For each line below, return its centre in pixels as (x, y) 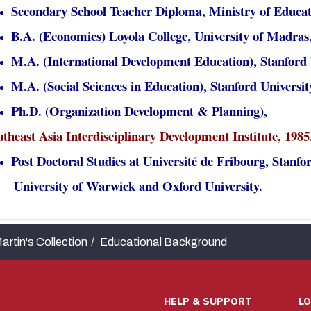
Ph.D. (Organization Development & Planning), (139, 111)
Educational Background (163, 242)
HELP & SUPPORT (208, 301)
